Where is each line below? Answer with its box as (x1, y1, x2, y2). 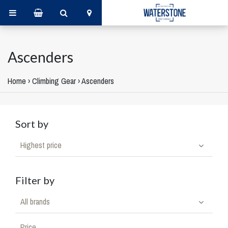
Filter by (15, 174, 54, 186)
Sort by (15, 118, 48, 130)
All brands (20, 196, 50, 207)
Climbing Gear (32, 75, 76, 87)
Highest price (20, 139, 62, 151)
